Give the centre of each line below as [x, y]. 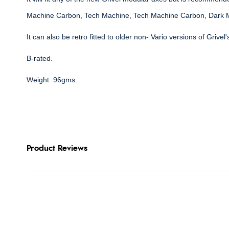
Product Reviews [57, 148]
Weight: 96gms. [52, 80]
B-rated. [40, 59]
